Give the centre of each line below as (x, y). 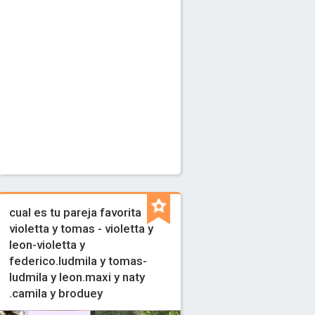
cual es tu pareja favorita (76, 212)
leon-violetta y (47, 245)
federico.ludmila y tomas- (78, 261)
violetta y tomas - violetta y (82, 229)
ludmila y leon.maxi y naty (77, 277)
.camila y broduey (56, 293)
